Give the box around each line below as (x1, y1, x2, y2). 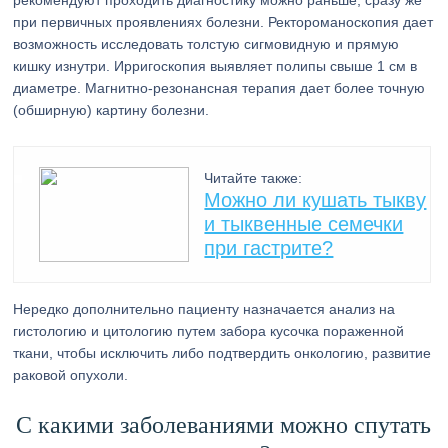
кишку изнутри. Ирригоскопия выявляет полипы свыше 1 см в (13, 58, 418, 74)
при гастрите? (204, 237, 334, 259)
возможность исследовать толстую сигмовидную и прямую (13, 36, 400, 52)
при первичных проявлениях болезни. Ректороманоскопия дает (13, 14, 434, 30)
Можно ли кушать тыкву (204, 189, 427, 211)
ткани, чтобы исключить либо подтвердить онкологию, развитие (13, 345, 432, 361)
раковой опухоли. (13, 367, 129, 383)
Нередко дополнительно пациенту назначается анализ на (13, 301, 396, 317)
